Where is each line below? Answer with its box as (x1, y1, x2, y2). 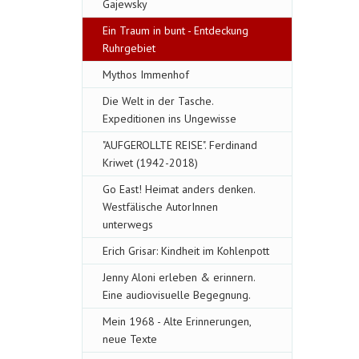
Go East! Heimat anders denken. (103, 182, 255, 196)
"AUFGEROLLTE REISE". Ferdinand (103, 138, 257, 152)
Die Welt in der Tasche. (103, 94, 213, 108)
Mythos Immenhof (103, 67, 189, 82)
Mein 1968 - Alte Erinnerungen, (103, 314, 251, 329)
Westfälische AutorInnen (103, 200, 218, 214)
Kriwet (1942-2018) (103, 155, 198, 170)
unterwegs (103, 217, 153, 232)
